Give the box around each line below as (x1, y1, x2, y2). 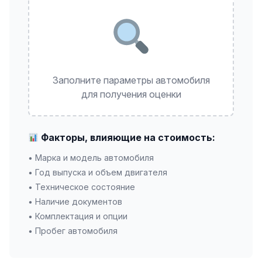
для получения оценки (81, 88, 181, 100)
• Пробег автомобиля (28, 226, 118, 236)
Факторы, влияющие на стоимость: (39, 132, 216, 143)
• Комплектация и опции (28, 211, 127, 221)
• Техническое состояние (28, 182, 135, 192)
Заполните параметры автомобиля (52, 74, 210, 86)
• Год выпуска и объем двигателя (28, 167, 167, 177)
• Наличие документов (28, 196, 122, 206)
